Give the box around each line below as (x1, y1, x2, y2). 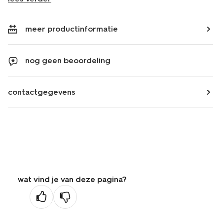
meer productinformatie (25, 24, 118, 34)
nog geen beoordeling (25, 56, 110, 65)
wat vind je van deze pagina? (18, 175, 127, 184)
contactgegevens (8, 87, 75, 97)
